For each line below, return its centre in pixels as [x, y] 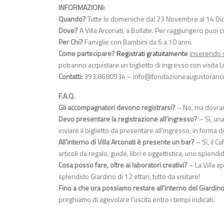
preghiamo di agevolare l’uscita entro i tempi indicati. [136, 199]
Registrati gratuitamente [152, 53]
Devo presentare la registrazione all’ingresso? [128, 118]
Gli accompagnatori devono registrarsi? [117, 107]
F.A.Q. [67, 95]
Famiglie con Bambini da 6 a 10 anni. [138, 41]
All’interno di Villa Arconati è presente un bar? [126, 141]
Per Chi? [71, 41]
